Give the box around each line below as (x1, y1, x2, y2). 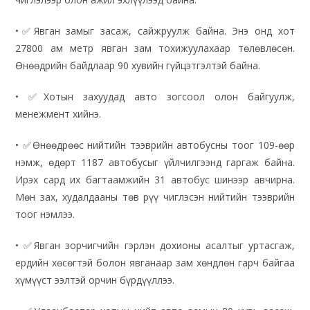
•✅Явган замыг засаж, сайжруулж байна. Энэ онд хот (15, 24, 295, 38)
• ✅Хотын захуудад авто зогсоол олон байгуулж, (15, 90, 295, 104)
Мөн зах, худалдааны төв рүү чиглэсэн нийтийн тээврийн (15, 190, 295, 204)
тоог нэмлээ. (15, 208, 75, 221)
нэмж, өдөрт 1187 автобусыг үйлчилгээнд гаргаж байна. (15, 156, 295, 170)
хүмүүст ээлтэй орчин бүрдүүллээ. (15, 273, 175, 287)
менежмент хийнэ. (15, 107, 102, 121)
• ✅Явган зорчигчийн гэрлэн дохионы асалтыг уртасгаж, (15, 239, 295, 253)
